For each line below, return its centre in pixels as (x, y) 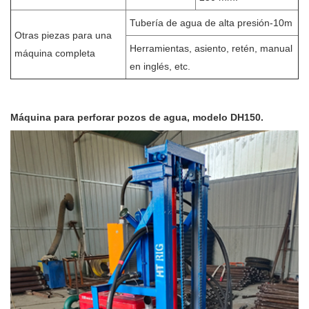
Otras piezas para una (63, 35)
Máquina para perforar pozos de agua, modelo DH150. (137, 117)
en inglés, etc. (160, 66)
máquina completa (55, 53)
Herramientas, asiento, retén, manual (211, 48)
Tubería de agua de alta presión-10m (211, 22)
